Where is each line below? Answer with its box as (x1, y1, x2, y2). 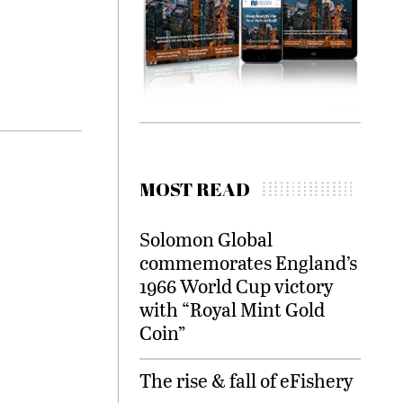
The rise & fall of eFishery (139, 367, 354, 394)
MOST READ (139, 176, 250, 202)
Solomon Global (139, 226, 273, 253)
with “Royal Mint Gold (139, 296, 325, 323)
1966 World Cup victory (139, 273, 334, 300)
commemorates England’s (139, 249, 357, 276)
